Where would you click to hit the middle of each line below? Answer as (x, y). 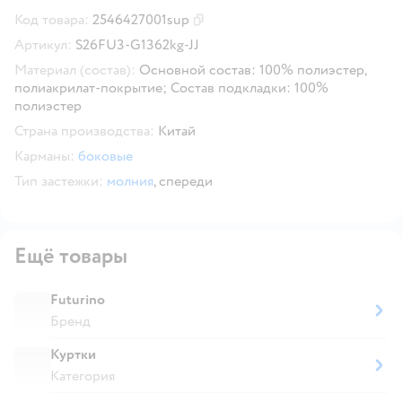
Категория (83, 376)
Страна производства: (84, 131)
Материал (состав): (75, 70)
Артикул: (43, 44)
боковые (105, 156)
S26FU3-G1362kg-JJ (137, 44)
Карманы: (44, 156)
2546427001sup (141, 19)
